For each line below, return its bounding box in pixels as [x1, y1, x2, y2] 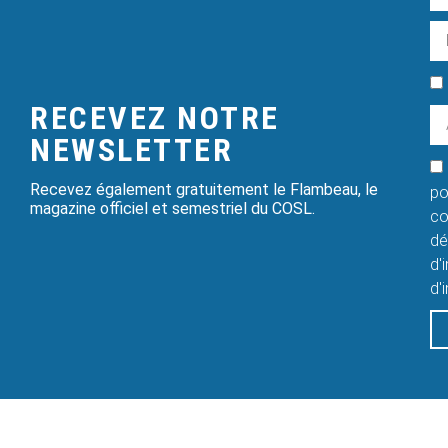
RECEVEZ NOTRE [30, 99, 280, 138]
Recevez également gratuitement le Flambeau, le [30, 180, 378, 200]
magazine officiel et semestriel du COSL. [30, 199, 315, 219]
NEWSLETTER [30, 131, 233, 170]
